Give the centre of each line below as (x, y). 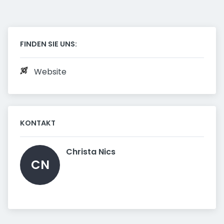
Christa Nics (92, 152)
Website (50, 72)
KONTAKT (38, 123)
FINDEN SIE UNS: (48, 44)
